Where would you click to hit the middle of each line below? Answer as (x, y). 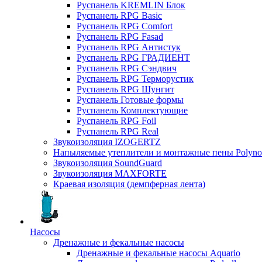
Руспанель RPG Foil (116, 121)
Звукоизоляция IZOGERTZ (107, 142)
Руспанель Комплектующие (132, 111)
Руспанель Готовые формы (130, 100)
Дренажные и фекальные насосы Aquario (158, 253)
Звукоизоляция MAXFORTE (110, 174)
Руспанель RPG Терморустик (135, 79)
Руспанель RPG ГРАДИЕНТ (133, 58)
